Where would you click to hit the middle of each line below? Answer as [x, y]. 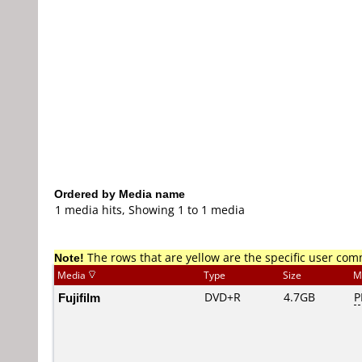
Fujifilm [79, 297]
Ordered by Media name [120, 194]
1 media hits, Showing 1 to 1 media [150, 210]
